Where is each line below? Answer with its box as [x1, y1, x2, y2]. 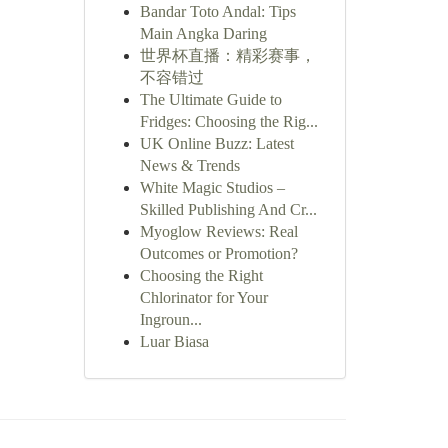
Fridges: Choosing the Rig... [139, 113, 318, 130]
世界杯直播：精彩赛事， [139, 47, 316, 64]
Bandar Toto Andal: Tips [139, 3, 296, 20]
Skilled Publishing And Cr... [139, 201, 317, 218]
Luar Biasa [139, 333, 209, 350]
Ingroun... [139, 311, 202, 328]
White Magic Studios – [139, 179, 285, 196]
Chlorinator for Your [139, 289, 268, 306]
